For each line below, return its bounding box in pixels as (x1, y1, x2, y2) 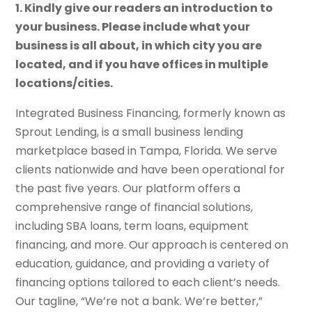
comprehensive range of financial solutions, (15, 199, 253, 216)
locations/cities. (15, 75, 114, 92)
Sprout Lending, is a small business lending (15, 124, 244, 141)
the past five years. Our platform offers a (15, 180, 241, 197)
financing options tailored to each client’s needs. (15, 274, 281, 291)
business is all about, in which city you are (15, 38, 263, 54)
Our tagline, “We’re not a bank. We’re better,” (15, 293, 263, 310)
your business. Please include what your (15, 19, 251, 36)
